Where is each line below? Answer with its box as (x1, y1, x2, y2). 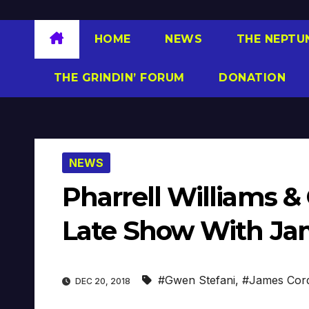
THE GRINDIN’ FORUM (50, 70, 185, 84)
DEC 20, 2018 (73, 276, 132, 287)
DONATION (215, 70, 286, 84)
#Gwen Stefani (158, 273, 235, 288)
